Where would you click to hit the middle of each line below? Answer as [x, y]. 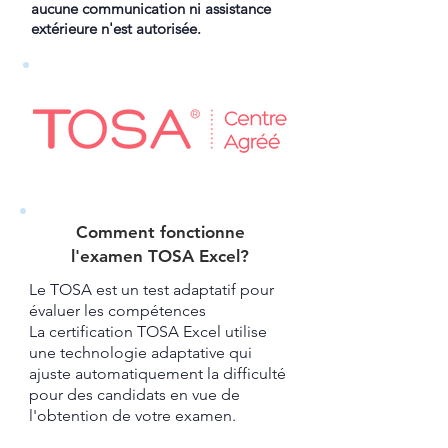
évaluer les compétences [117, 310]
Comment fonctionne [160, 232]
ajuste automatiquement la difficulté [157, 373]
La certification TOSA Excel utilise [148, 331]
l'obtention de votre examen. [132, 415]
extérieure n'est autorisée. [116, 28]
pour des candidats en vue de [134, 394]
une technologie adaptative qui [140, 352]
